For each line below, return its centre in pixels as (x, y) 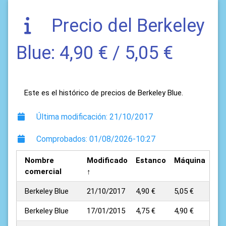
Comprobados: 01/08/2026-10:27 (95, 139)
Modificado (107, 161)
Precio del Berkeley (126, 26)
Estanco (151, 161)
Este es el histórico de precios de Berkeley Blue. (104, 93)
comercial (43, 172)
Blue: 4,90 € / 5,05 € (95, 53)
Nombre (39, 161)
